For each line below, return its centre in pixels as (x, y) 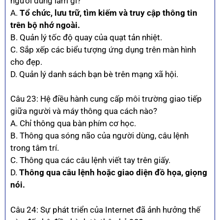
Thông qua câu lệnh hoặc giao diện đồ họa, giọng (113, 173)
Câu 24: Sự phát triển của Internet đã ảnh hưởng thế (105, 209)
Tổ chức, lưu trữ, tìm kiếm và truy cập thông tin (109, 13)
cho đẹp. (26, 62)
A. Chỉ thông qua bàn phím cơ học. (73, 124)
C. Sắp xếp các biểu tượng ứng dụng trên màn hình (103, 49)
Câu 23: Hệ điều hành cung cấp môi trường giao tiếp (106, 99)
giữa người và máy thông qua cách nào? (84, 111)
